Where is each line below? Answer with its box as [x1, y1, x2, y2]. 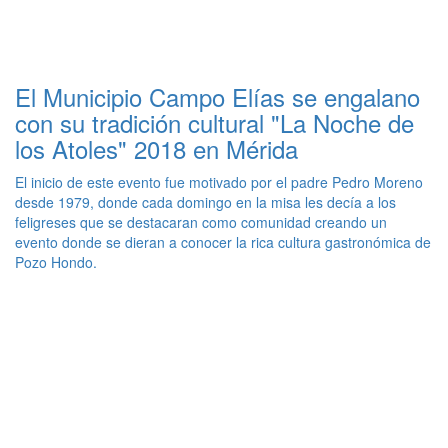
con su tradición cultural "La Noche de [15, 105, 414, 141]
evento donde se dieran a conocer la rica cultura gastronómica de [15, 232, 431, 253]
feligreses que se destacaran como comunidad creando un [15, 212, 387, 233]
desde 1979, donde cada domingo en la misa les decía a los [15, 192, 396, 213]
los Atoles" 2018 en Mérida [15, 131, 298, 167]
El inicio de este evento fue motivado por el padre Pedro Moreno [15, 172, 423, 193]
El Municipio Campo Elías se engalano [15, 79, 420, 115]
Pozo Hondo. [15, 252, 97, 273]
